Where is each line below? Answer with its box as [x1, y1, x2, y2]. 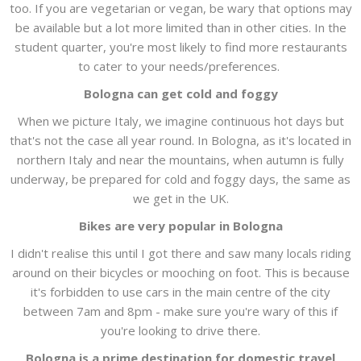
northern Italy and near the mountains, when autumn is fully [17, 151, 344, 168]
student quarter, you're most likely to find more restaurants [14, 39, 347, 56]
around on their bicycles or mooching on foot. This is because [11, 264, 350, 281]
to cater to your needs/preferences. [78, 58, 283, 75]
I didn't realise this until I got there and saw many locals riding [10, 245, 351, 262]
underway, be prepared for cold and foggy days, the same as [10, 171, 351, 188]
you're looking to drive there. [101, 322, 260, 339]
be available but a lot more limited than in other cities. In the [15, 19, 346, 36]
